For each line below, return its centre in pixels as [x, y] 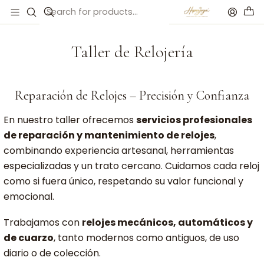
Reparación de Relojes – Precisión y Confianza [132, 95]
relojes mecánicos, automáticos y [167, 222]
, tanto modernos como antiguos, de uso [146, 238]
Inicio [14, 12]
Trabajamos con [43, 222]
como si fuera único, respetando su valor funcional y [123, 181]
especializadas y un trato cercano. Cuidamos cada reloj [131, 166]
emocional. [29, 197]
